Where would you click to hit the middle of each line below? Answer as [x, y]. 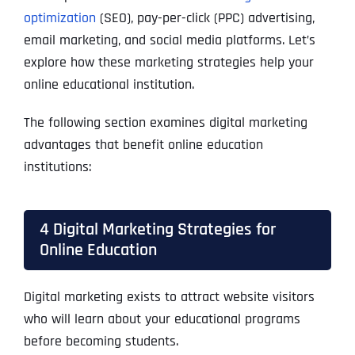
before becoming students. [101, 342]
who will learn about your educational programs [162, 319]
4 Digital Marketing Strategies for [157, 230]
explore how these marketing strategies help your [168, 63]
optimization [59, 18]
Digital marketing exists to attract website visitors [169, 297]
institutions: [57, 167]
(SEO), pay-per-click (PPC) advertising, [205, 18]
